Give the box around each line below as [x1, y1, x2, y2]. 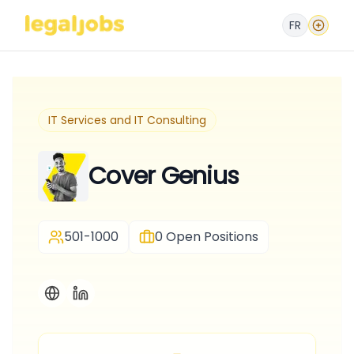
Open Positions [166, 228, 258, 246]
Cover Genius [88, 160, 239, 193]
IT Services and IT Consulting [48, 112, 206, 128]
